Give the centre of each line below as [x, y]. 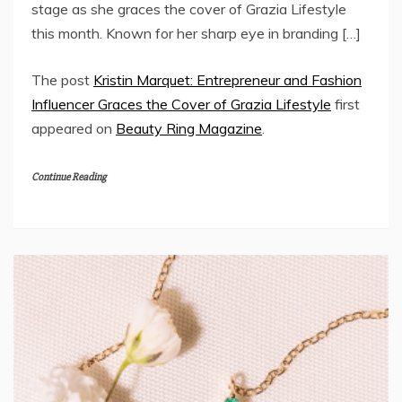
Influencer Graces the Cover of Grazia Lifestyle [181, 105]
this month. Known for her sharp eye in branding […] [196, 34]
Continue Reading [69, 178]
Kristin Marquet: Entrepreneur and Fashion [227, 80]
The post [62, 80]
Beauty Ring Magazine [189, 129]
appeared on [74, 129]
